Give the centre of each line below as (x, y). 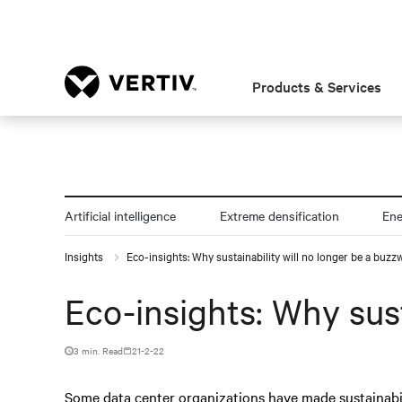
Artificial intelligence (120, 215)
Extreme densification (279, 215)
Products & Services (317, 86)
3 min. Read (98, 350)
